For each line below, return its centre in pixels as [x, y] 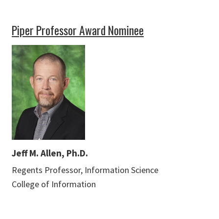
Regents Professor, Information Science [85, 170]
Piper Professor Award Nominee [78, 30]
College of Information [54, 184]
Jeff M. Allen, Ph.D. [50, 153]
